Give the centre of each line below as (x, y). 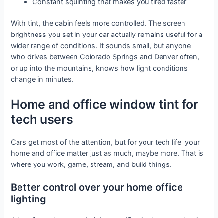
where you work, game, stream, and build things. (91, 164)
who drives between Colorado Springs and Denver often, (105, 57)
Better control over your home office (97, 188)
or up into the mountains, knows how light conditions (100, 68)
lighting (29, 199)
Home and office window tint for (105, 104)
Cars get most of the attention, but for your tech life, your (105, 142)
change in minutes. (42, 80)
